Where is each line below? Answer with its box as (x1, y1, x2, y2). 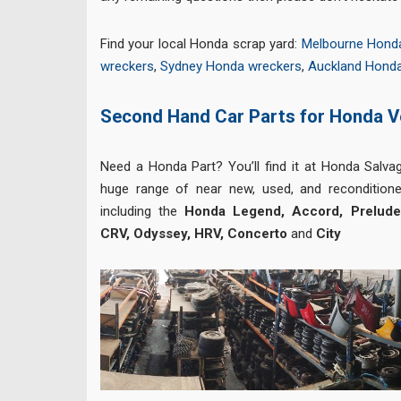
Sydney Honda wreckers (160, 57, 302, 74)
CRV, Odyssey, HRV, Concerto (100, 225, 287, 242)
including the (100, 202, 185, 219)
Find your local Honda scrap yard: (100, 35, 302, 52)
